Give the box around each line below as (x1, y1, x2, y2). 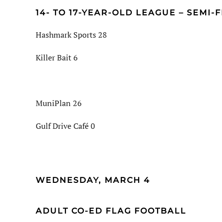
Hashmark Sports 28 (36, 29, 107, 41)
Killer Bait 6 (36, 52, 78, 63)
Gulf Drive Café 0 (36, 120, 95, 132)
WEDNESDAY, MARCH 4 (36, 175, 150, 185)
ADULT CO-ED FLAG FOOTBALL (36, 206, 186, 216)
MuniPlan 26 (36, 98, 82, 109)
